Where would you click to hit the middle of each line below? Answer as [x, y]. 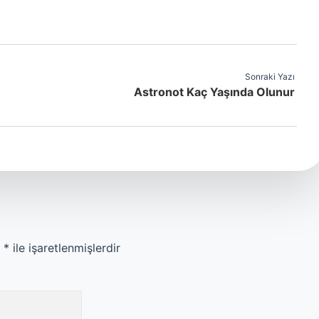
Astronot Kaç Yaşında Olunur [214, 92]
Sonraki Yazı [270, 77]
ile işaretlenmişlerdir [65, 248]
